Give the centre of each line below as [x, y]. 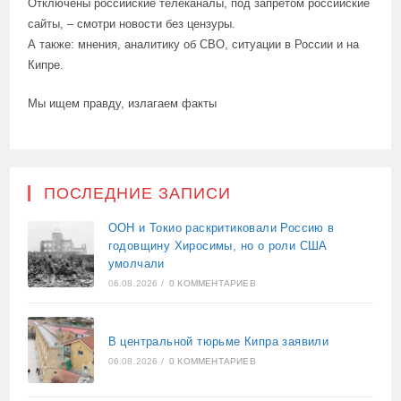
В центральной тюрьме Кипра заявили [218, 342]
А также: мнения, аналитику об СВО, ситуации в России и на [194, 45]
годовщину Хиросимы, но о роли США [218, 246]
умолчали [136, 264]
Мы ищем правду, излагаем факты [123, 104]
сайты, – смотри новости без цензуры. [132, 24]
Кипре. [46, 65]
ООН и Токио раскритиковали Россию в [221, 228]
